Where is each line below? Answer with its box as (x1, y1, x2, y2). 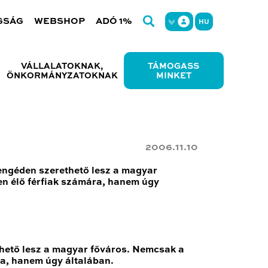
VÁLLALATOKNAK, (21, 62, 103, 71)
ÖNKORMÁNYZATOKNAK (6, 72, 118, 80)
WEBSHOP (34, 17, 86, 26)
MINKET (156, 72, 191, 80)
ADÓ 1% (96, 17, 133, 26)
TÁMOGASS (148, 62, 200, 71)
